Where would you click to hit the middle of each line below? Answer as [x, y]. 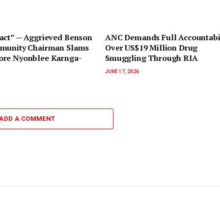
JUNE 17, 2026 [122, 71]
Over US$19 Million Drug [151, 47]
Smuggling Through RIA [151, 58]
